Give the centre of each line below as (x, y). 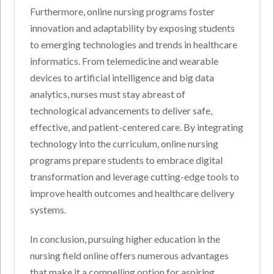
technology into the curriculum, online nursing (124, 144)
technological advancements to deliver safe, (121, 111)
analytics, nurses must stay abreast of (108, 94)
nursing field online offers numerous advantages (130, 256)
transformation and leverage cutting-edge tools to (135, 177)
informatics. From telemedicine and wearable (124, 61)
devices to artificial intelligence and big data (122, 78)
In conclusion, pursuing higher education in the (125, 239)
